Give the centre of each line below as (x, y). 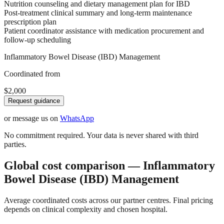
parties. (15, 144)
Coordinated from (32, 74)
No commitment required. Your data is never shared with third (101, 135)
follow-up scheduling (37, 40)
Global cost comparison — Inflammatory (109, 166)
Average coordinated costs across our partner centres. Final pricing (108, 200)
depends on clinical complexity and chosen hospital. (86, 209)
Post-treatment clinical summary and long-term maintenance (98, 13)
